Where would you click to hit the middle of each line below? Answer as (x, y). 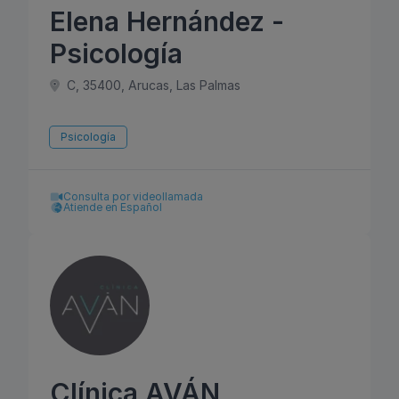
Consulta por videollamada (133, 196)
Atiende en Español (113, 207)
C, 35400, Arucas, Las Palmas (151, 85)
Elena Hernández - (167, 21)
